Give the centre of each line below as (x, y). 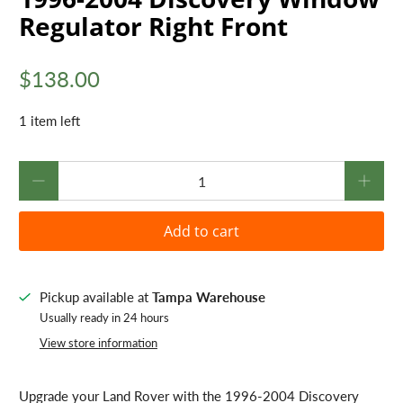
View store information (98, 343)
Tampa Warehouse (208, 297)
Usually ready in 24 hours (104, 318)
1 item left (50, 120)
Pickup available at (95, 297)
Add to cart (201, 232)
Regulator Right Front (154, 27)
